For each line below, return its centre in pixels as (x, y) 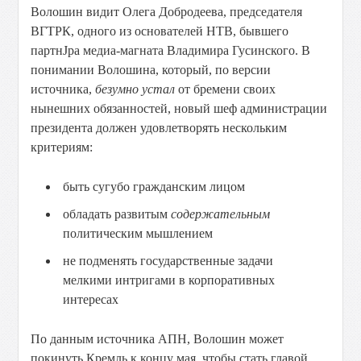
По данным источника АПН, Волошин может (158, 339)
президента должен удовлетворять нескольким (159, 128)
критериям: (62, 147)
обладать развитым (117, 214)
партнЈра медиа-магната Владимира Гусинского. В (171, 50)
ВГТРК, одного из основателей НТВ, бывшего (160, 31)
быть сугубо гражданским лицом (154, 187)
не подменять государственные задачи (168, 261)
